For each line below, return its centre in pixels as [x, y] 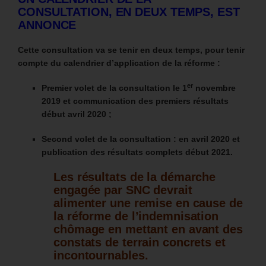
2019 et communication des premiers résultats [135, 101]
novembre [214, 88]
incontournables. [101, 256]
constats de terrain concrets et [140, 243]
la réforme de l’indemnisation [136, 216]
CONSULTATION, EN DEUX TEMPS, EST [129, 12]
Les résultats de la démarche [135, 177]
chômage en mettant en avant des [148, 229]
